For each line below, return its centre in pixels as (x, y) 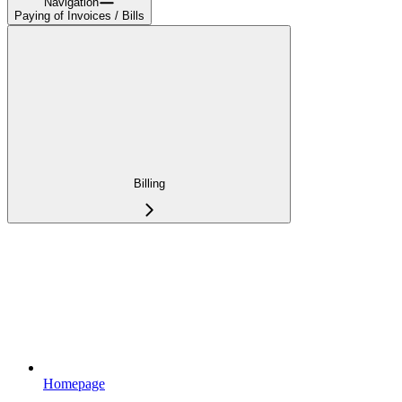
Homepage (74, 384)
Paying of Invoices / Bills (79, 15)
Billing (149, 184)
